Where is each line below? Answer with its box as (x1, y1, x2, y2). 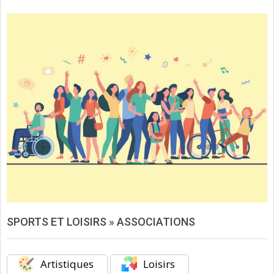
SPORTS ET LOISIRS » (7, 215, 117, 228)
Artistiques (37, 256, 94, 271)
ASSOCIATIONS (117, 215, 195, 228)
